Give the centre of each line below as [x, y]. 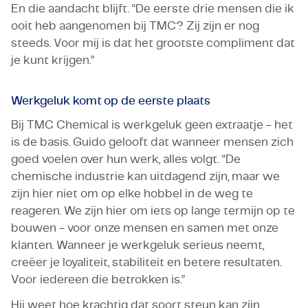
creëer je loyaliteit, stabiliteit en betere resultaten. [146, 262]
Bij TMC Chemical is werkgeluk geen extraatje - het [152, 124]
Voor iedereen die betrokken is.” [98, 279]
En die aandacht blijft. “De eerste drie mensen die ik [153, 8]
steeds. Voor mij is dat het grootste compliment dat [153, 43]
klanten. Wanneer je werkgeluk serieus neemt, [137, 245]
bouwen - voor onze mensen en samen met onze [145, 228]
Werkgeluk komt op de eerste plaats [111, 100]
